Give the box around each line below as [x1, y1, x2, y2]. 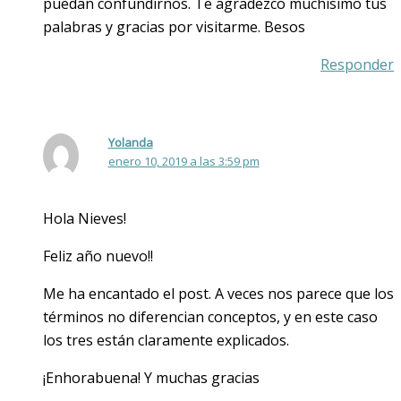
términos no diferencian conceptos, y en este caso [43, 306, 378, 327]
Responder [320, 54, 394, 74]
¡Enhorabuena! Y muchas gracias [43, 367, 260, 388]
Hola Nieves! [43, 208, 126, 228]
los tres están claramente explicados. [43, 329, 289, 350]
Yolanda [107, 133, 153, 150]
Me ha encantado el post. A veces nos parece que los [43, 283, 394, 303]
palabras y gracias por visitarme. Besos [43, 16, 305, 37]
